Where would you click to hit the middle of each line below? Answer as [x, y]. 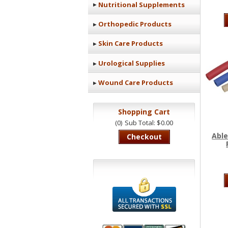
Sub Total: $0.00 [149, 123]
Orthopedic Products [135, 24]
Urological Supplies [132, 63]
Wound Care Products [136, 82]
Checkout [144, 137]
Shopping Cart [144, 111]
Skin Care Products [131, 44]
